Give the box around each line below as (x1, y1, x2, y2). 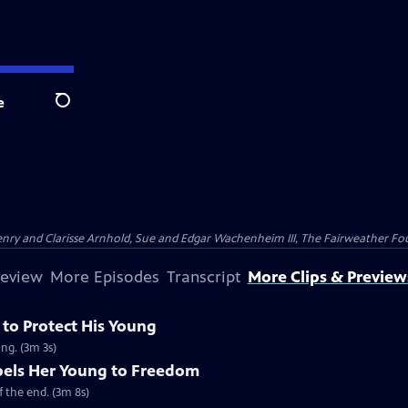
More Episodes (49, 267, 159, 287)
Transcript (166, 267, 240, 287)
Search (55, 101, 99, 119)
